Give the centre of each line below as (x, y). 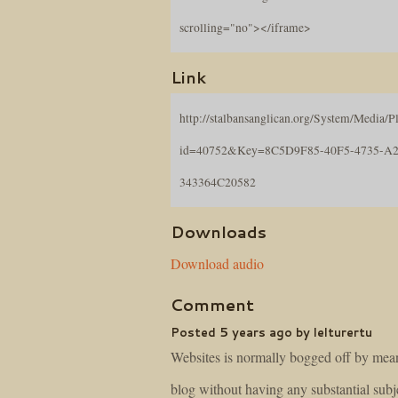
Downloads (219, 232)
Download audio (217, 263)
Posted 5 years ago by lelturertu (271, 332)
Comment (212, 305)
